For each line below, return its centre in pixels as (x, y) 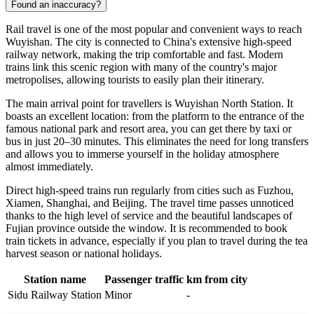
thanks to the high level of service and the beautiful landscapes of (149, 215)
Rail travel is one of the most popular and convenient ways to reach (154, 29)
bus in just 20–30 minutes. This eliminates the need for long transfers (157, 141)
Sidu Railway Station (55, 294)
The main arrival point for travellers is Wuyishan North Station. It (149, 103)
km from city (217, 279)
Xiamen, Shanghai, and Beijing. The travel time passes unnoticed (150, 203)
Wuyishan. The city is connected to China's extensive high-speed (149, 41)
